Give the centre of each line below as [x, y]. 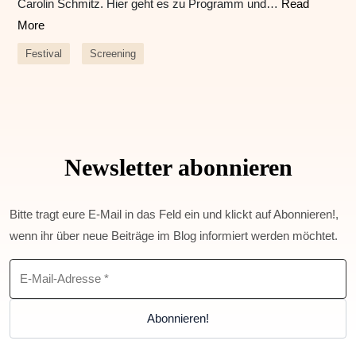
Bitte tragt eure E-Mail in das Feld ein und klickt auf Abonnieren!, [174, 215]
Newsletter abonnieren [178, 168]
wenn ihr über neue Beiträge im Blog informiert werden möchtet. [174, 236]
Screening [113, 54]
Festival [44, 54]
